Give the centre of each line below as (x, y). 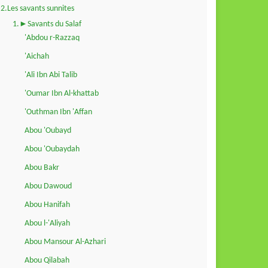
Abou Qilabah (47, 260)
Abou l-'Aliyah (47, 223)
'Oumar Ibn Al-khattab (62, 93)
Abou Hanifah (47, 205)
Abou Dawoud (48, 186)
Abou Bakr (42, 167)
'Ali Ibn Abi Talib (51, 75)
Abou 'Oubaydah (52, 149)
